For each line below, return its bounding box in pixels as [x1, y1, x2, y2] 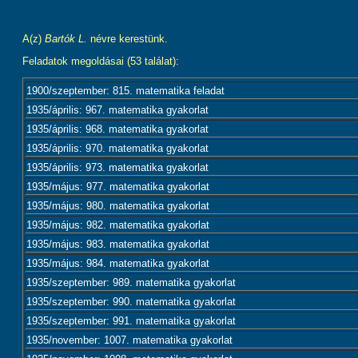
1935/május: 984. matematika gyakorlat [26, 257, 209, 269]
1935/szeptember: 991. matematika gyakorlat [26, 315, 236, 327]
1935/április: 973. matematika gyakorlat [26, 161, 209, 173]
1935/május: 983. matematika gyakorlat [26, 238, 209, 250]
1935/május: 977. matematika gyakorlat [26, 181, 209, 193]
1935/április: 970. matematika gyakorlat [26, 142, 209, 154]
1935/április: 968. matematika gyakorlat [26, 123, 209, 135]
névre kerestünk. [87, 33, 168, 45]
